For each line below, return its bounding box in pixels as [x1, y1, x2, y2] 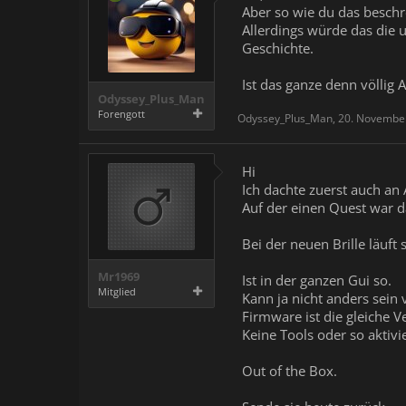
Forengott [98, 106, 145, 121]
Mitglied [98, 284, 136, 298]
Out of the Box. [242, 361, 337, 380]
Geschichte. [242, 38, 314, 57]
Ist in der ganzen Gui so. [242, 270, 391, 289]
